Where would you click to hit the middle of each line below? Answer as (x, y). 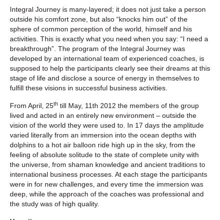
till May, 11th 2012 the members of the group (128, 105)
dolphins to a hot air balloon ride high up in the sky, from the (103, 145)
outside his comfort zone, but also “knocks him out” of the (99, 19)
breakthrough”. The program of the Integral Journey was (97, 48)
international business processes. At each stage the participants (109, 174)
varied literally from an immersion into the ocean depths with (103, 135)
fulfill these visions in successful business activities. (89, 88)
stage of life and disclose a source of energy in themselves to (105, 78)
